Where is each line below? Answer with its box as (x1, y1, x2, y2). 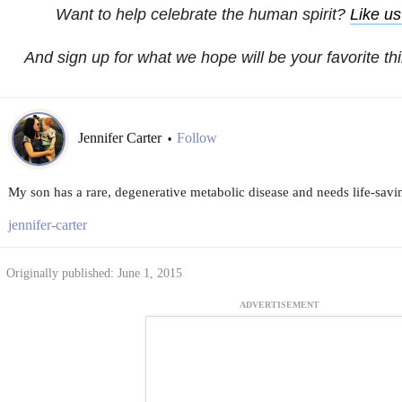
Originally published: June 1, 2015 (5, 267, 182, 281)
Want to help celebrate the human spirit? (56, 5, 350, 24)
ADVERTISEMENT (240, 300, 319, 310)
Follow (176, 130, 217, 146)
